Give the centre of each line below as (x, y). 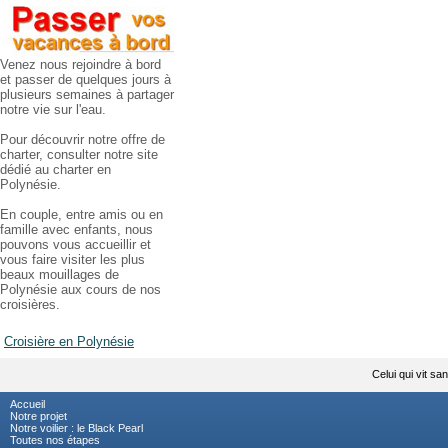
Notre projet (38, 416)
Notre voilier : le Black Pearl (76, 428)
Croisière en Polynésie (69, 342)
